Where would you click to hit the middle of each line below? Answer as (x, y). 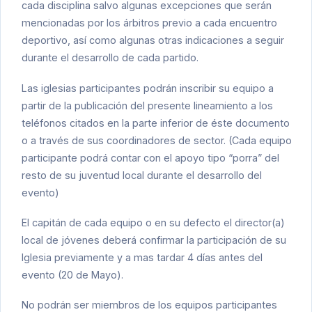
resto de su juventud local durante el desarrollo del (142, 175)
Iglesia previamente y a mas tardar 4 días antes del (142, 257)
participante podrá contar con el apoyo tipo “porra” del (150, 157)
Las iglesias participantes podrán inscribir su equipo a (148, 88)
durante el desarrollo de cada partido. (110, 58)
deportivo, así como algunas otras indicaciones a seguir (153, 40)
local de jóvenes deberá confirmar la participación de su (154, 240)
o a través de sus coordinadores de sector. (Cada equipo (157, 140)
